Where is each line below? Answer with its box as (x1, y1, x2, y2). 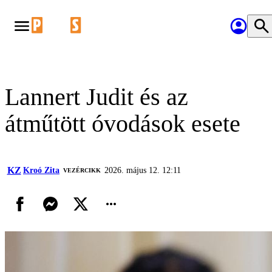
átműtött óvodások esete (5, 110, 240, 137)
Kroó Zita (23, 166, 59, 175)
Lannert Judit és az (5, 83, 188, 110)
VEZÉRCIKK (63, 167, 101, 174)
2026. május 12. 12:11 (104, 166, 181, 175)
